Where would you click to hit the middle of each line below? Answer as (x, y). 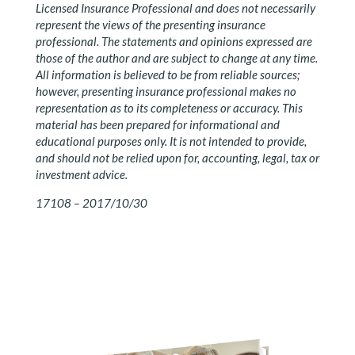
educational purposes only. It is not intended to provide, (171, 141)
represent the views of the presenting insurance (150, 25)
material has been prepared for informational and (157, 124)
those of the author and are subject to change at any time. (176, 58)
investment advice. (81, 174)
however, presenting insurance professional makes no (166, 91)
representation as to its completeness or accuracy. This (169, 108)
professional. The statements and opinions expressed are (174, 41)
